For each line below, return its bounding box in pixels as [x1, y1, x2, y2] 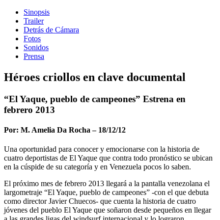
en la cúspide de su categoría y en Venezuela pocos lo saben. [4, 163, 191, 171]
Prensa [24, 52, 44, 60]
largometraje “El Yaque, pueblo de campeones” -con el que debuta [4, 188, 209, 197]
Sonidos [24, 43, 49, 52]
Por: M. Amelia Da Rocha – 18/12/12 [4, 126, 126, 135]
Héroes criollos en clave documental [4, 70, 186, 83]
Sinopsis [24, 8, 50, 16]
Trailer [24, 17, 44, 25]
